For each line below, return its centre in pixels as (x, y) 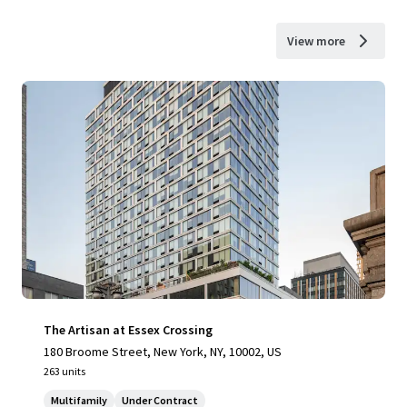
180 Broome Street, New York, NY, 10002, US (163, 352)
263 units (65, 371)
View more (316, 41)
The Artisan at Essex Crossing (128, 330)
